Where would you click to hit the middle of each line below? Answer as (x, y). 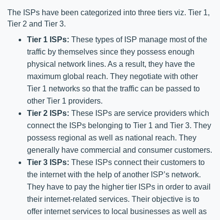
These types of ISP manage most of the (138, 39)
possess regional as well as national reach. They (112, 137)
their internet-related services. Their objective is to (113, 199)
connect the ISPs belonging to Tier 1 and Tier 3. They (119, 125)
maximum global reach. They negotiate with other (112, 76)
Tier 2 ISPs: (48, 113)
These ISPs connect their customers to (137, 162)
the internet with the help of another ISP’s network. (114, 174)
